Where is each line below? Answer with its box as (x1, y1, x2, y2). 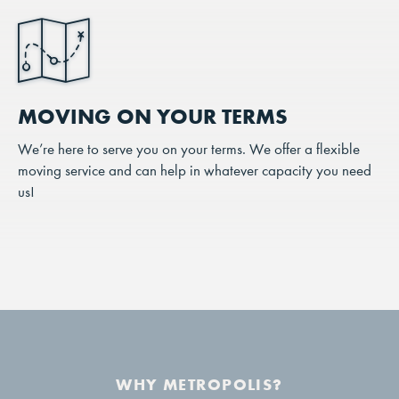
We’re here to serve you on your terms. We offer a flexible (18, 141, 360, 159)
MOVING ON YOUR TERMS (18, 103, 288, 130)
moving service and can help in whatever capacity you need (18, 162, 371, 180)
